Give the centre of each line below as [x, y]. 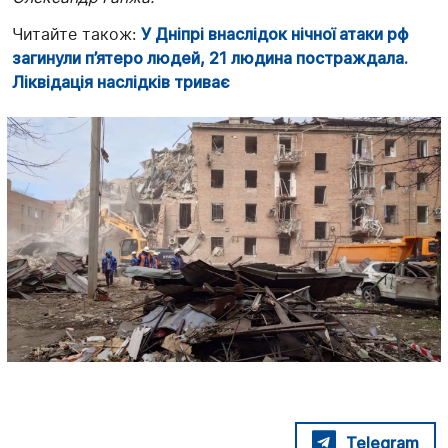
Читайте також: [76, 34]
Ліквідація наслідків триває [121, 82]
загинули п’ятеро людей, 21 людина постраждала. [210, 58]
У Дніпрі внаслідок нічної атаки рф [274, 34]
